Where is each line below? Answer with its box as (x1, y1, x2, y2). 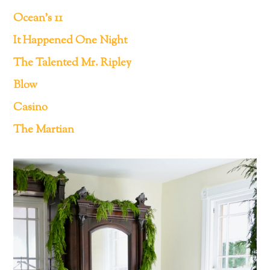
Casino (13, 99, 48, 116)
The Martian (13, 122, 75, 139)
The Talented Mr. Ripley (13, 55, 132, 72)
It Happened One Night (13, 33, 128, 49)
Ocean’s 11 (13, 10, 63, 27)
